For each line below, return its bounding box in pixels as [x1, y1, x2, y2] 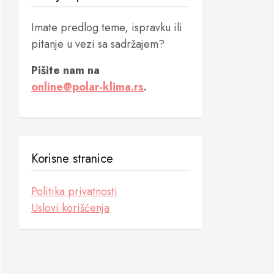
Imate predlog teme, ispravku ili [31, 20, 182, 35]
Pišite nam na [31, 62, 100, 78]
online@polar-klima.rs [31, 79, 144, 95]
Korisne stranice [31, 150, 113, 168]
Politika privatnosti [31, 183, 117, 199]
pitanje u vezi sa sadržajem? [31, 36, 165, 52]
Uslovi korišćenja [31, 200, 109, 216]
